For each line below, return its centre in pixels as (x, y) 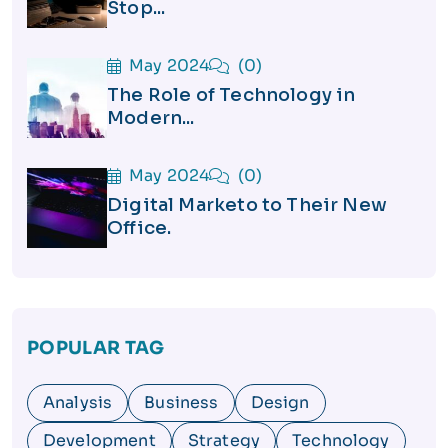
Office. (139, 228)
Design (280, 402)
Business (181, 402)
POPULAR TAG (95, 348)
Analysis (78, 402)
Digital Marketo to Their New (247, 205)
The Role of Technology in (231, 95)
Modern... (151, 118)
